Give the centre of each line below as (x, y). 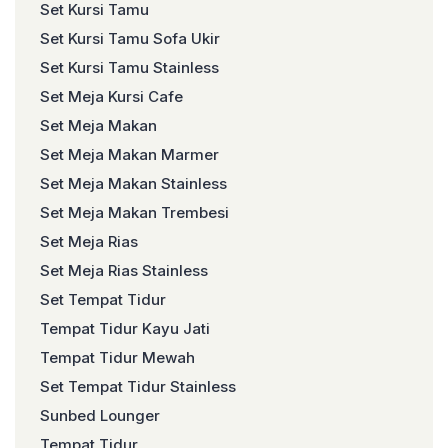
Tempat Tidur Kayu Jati (125, 328)
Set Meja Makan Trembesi (134, 212)
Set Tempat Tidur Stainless (138, 386)
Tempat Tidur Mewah (117, 357)
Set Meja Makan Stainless (133, 183)
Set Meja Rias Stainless (124, 270)
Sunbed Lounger (100, 415)
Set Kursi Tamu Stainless (129, 67)
